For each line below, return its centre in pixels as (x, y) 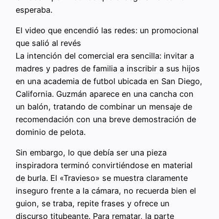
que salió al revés (48, 43)
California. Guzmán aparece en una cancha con (105, 94)
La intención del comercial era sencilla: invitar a (105, 55)
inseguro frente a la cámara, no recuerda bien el (106, 191)
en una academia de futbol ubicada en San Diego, (109, 81)
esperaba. (34, 10)
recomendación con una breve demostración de (106, 119)
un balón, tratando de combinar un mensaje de (104, 106)
